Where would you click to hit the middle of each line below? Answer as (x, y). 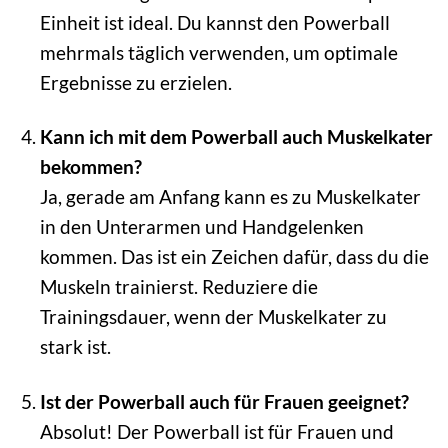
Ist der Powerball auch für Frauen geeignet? (224, 402)
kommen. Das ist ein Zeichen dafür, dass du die (234, 257)
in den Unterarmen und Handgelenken (201, 227)
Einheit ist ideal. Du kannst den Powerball (214, 22)
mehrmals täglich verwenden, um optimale (218, 52)
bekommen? (90, 167)
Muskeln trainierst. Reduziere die (178, 287)
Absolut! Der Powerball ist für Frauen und (216, 432)
